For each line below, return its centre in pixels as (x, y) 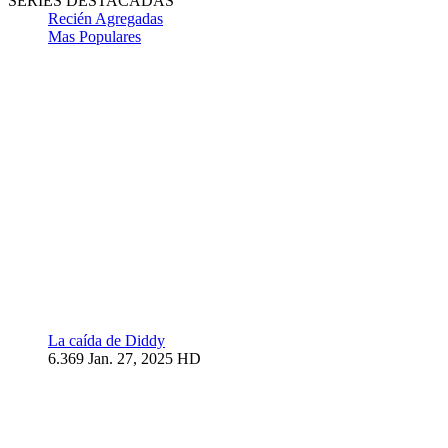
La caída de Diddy (106, 340)
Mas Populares (94, 36)
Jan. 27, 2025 (130, 358)
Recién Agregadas (105, 18)
